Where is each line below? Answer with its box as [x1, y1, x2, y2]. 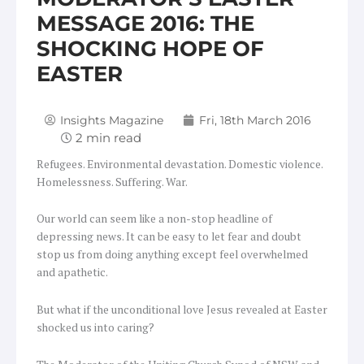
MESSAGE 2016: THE [37, 10, 254, 37]
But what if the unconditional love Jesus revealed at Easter [37, 302, 327, 318]
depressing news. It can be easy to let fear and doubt [37, 229, 301, 245]
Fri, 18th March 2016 [199, 113, 311, 127]
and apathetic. [37, 265, 108, 280]
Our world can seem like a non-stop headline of [37, 211, 272, 227]
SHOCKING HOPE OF [37, 35, 264, 62]
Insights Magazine [60, 113, 163, 127]
